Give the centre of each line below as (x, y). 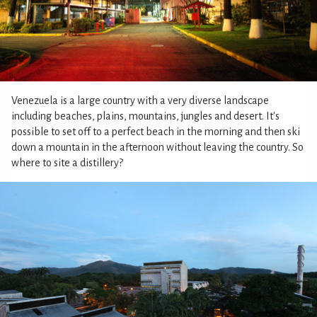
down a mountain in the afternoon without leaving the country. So (157, 147)
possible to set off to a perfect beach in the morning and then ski (156, 131)
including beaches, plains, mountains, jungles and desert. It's (145, 116)
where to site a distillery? (67, 162)
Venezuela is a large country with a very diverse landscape (140, 100)
